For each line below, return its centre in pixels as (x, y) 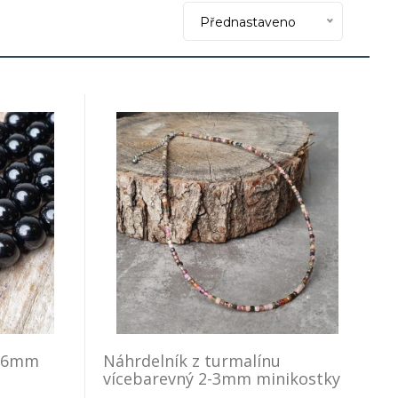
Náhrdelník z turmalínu (192, 361)
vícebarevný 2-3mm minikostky (222, 378)
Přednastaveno (248, 22)
